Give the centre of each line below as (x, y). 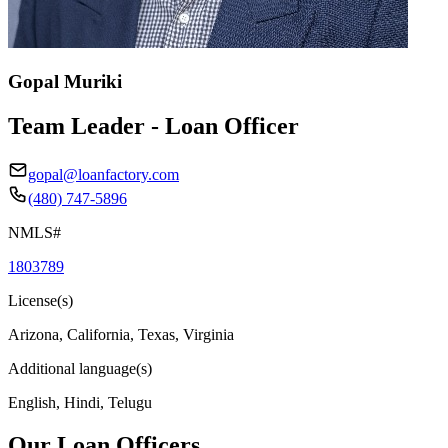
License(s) (40, 300)
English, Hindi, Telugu (80, 402)
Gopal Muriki (65, 81)
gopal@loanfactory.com (103, 174)
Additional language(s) (80, 368)
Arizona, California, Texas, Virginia (121, 334)
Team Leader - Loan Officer (153, 125)
